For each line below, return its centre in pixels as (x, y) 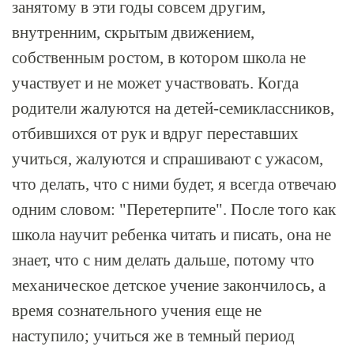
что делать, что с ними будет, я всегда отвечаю (174, 184)
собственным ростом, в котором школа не (159, 58)
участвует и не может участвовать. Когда (155, 83)
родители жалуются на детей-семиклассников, (173, 108)
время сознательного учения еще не (137, 311)
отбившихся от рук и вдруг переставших (155, 134)
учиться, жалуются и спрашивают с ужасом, (168, 159)
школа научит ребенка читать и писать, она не (171, 235)
